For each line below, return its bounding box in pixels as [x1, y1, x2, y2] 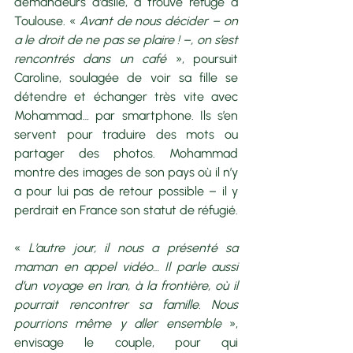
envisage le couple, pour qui [14, 334, 238, 350]
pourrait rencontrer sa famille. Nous [14, 296, 238, 312]
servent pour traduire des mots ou [14, 126, 238, 142]
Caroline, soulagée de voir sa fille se [14, 69, 238, 85]
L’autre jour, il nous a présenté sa [20, 240, 238, 255]
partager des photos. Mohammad [14, 145, 238, 161]
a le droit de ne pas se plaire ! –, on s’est [14, 32, 238, 47]
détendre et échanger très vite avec [14, 88, 238, 104]
